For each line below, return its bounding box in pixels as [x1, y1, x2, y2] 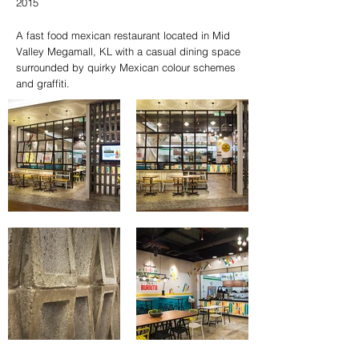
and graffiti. [16, 77, 70, 90]
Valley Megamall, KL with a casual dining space [16, 45, 240, 58]
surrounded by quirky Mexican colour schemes [16, 61, 236, 74]
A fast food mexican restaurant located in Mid [16, 29, 230, 42]
